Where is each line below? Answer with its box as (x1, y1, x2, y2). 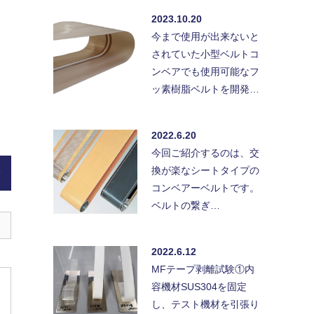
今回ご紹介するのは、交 (151, 147, 259, 159)
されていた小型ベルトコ (151, 48, 259, 60)
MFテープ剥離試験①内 (151, 264, 254, 275)
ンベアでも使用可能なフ (151, 66, 259, 78)
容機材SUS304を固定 (151, 281, 247, 293)
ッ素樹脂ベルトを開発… (151, 83, 259, 95)
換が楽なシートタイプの (151, 165, 259, 177)
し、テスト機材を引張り (151, 299, 259, 310)
